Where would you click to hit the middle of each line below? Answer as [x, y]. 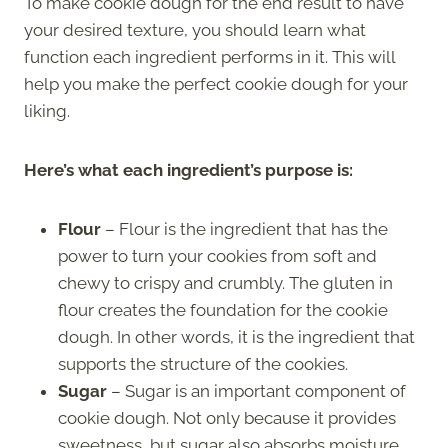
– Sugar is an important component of [256, 390]
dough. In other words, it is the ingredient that [236, 336]
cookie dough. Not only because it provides [227, 417]
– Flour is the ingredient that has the [244, 228]
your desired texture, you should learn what [195, 29]
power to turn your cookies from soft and [217, 255]
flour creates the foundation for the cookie [223, 309]
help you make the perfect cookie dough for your [216, 83]
